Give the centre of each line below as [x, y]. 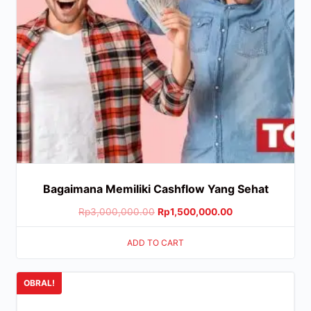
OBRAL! [40, 283]
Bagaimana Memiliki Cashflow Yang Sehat [155, 189]
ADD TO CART [155, 242]
